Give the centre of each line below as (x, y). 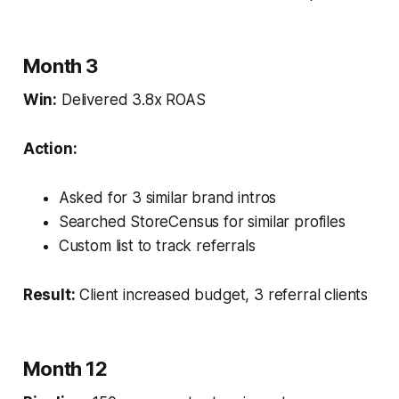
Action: (50, 148)
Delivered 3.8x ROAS (131, 99)
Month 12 (65, 368)
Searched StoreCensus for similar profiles (202, 221)
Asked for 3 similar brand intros (167, 197)
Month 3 (61, 65)
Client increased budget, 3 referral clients (222, 294)
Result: (49, 294)
